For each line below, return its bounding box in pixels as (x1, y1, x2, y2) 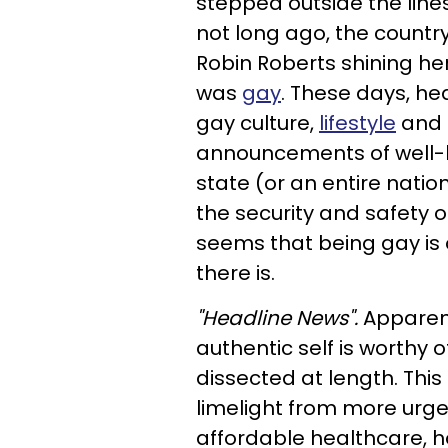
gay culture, (196, 109, 319, 137)
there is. (196, 259, 280, 287)
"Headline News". (196, 304, 363, 332)
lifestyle (319, 109, 396, 137)
